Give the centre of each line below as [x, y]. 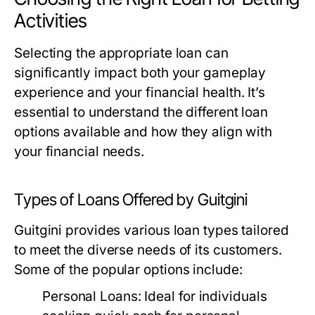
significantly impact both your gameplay [140, 73]
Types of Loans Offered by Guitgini [131, 200]
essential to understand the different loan [141, 112]
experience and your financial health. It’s [140, 92]
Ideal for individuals [204, 296]
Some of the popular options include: [128, 270]
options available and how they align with [143, 132]
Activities [51, 21]
